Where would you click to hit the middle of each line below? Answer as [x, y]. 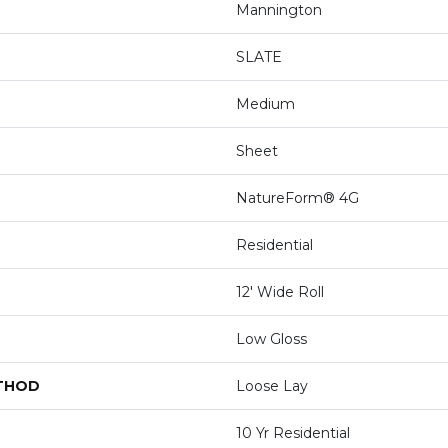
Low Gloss [271, 339]
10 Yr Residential [293, 433]
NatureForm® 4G [297, 198]
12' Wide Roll [280, 292]
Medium [265, 104]
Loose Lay [272, 386]
